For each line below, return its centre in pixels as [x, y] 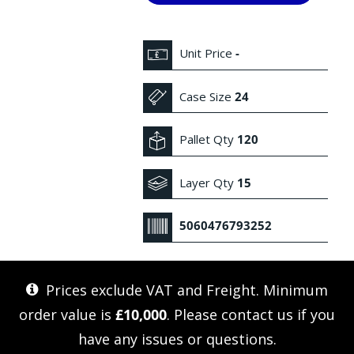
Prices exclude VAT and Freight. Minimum [185, 290]
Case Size [206, 96]
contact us [257, 314]
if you [314, 314]
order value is [67, 314]
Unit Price [206, 53]
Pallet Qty [207, 139]
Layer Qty [207, 182]
